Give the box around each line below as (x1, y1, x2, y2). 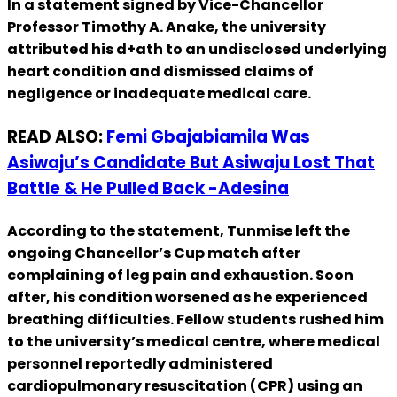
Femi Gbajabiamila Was (106, 124, 310, 149)
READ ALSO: (7, 124, 106, 149)
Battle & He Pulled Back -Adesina (7, 175, 289, 200)
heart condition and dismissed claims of (7, 61, 314, 82)
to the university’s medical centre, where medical (7, 331, 380, 352)
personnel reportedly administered (7, 353, 273, 374)
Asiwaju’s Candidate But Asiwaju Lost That (7, 150, 375, 175)
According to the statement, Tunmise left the (7, 220, 350, 241)
